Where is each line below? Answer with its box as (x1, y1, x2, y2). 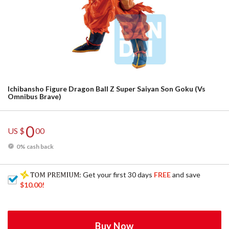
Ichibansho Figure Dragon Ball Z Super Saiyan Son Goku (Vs (8, 84, 205, 93)
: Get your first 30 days (79, 170, 154, 179)
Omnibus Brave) (8, 92, 61, 101)
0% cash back (16, 143, 54, 150)
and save (171, 170, 201, 179)
